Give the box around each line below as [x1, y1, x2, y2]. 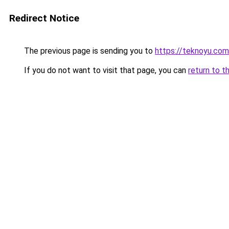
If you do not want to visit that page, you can [22, 65, 188, 75]
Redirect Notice [9, 12, 79, 24]
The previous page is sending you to [22, 46, 155, 56]
